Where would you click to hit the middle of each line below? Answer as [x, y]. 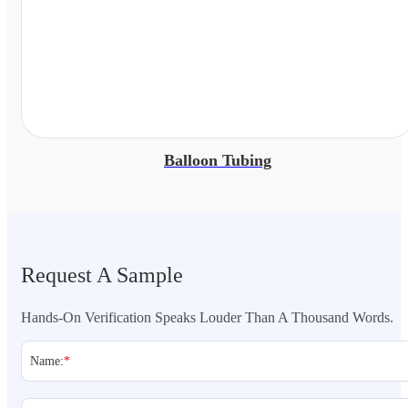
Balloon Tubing [218, 160]
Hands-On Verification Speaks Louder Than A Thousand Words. [207, 317]
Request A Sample [102, 275]
